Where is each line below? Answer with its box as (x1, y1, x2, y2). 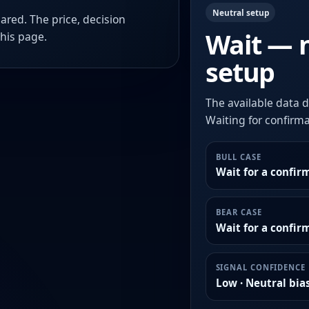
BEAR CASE (215, 206, 262, 217)
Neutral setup (212, 6, 269, 18)
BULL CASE (215, 151, 261, 162)
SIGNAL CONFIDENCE (215, 262, 306, 273)
